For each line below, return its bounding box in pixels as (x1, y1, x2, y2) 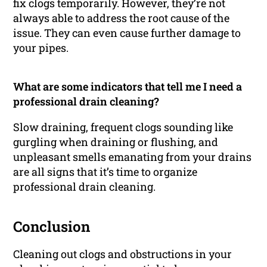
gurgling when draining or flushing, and (13, 135, 219, 150)
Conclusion (13, 217, 91, 237)
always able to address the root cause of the (13, 11, 230, 26)
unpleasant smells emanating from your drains (13, 150, 252, 164)
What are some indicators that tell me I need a (13, 79, 243, 94)
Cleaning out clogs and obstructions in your (13, 247, 232, 262)
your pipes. (13, 41, 69, 55)
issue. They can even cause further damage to (13, 26, 241, 41)
